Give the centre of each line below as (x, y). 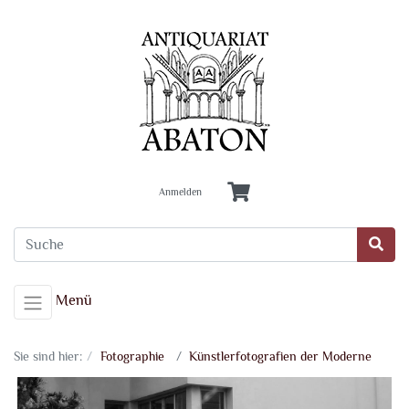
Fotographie (132, 356)
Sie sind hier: (48, 356)
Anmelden (180, 193)
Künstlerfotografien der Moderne (280, 356)
